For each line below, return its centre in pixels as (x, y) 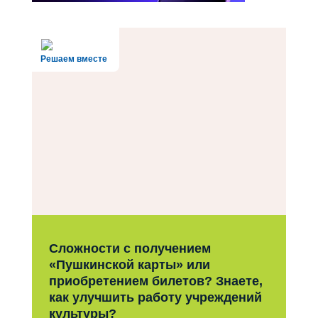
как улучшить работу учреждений (155, 298)
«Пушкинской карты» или (129, 265)
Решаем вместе (73, 59)
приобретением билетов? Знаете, (155, 281)
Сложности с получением (130, 249)
